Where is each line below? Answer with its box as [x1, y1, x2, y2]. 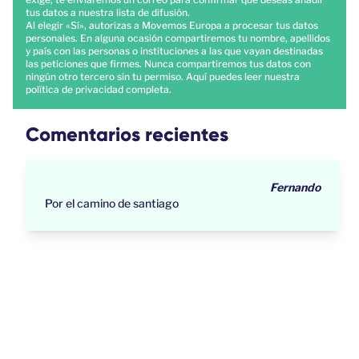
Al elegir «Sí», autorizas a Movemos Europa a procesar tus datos [26, 19, 318, 32]
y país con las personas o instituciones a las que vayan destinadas [26, 45, 323, 58]
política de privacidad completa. [26, 83, 171, 96]
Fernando [270, 180, 321, 195]
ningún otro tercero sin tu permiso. [26, 71, 186, 83]
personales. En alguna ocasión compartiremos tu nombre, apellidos [26, 32, 330, 45]
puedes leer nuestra [207, 71, 300, 83]
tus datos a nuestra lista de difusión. [26, 6, 190, 19]
